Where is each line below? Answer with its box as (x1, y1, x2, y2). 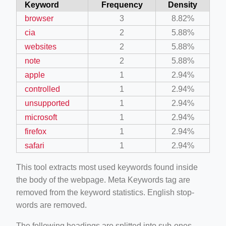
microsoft (25, 112, 57, 122)
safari (25, 141, 44, 150)
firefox (25, 127, 46, 136)
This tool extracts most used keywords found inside (16, 162, 198, 172)
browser (25, 14, 53, 23)
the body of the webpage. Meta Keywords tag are (16, 175, 190, 184)
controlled (25, 84, 60, 93)
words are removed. (16, 200, 87, 209)
